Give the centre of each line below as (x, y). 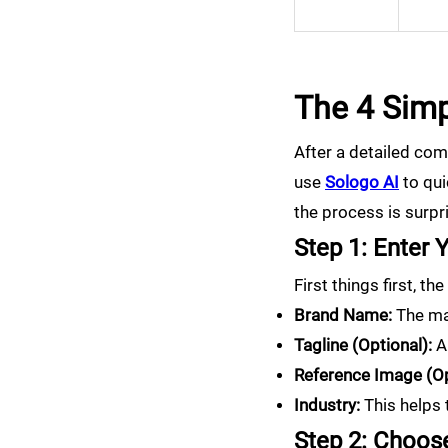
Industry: (327, 405)
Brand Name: (343, 315)
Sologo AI (362, 182)
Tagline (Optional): (363, 345)
